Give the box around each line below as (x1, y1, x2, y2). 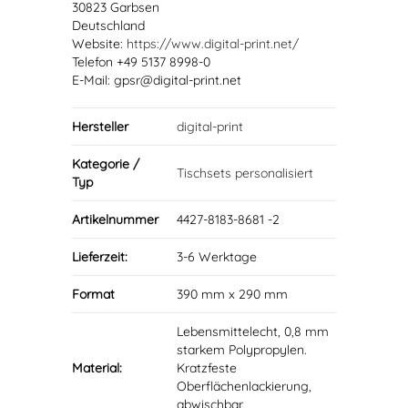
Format (72, 286, 115, 302)
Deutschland (72, 17, 145, 34)
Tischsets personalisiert (177, 165, 313, 181)
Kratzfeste (177, 360, 237, 376)
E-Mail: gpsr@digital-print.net (72, 72, 241, 88)
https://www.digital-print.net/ (127, 36, 299, 52)
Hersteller (72, 118, 128, 135)
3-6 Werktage (177, 249, 257, 265)
